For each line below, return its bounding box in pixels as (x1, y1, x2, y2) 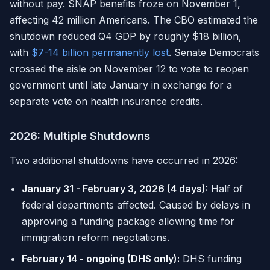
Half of (208, 183, 243, 195)
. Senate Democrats (169, 46, 259, 59)
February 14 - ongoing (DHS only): (22, 253, 180, 265)
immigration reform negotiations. (22, 231, 169, 244)
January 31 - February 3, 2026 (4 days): (22, 183, 208, 195)
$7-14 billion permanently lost (31, 46, 169, 59)
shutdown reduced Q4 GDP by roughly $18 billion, (10, 30, 242, 43)
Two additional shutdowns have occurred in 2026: (10, 154, 238, 167)
